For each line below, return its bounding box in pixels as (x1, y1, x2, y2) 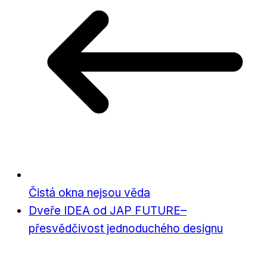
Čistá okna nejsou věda (29, 185, 150, 200)
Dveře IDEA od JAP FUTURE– (29, 203, 187, 218)
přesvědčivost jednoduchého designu (29, 221, 223, 235)
